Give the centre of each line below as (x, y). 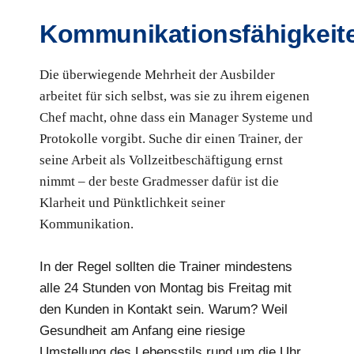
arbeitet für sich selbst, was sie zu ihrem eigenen (175, 96)
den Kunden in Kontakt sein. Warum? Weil (164, 309)
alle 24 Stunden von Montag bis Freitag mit (166, 288)
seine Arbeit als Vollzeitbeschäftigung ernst (161, 160)
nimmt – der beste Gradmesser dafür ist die (159, 181)
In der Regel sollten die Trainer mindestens (166, 266)
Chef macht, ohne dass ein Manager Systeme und (176, 117)
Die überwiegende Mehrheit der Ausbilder (157, 74)
